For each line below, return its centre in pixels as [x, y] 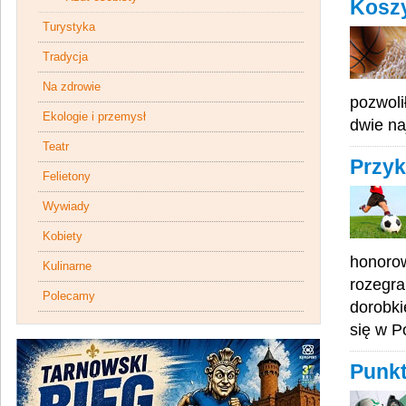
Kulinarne [67, 266]
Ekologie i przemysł [94, 116]
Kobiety [63, 236]
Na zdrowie [72, 87]
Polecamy [69, 296]
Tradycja [65, 57]
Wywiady [66, 206]
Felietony [67, 176]
